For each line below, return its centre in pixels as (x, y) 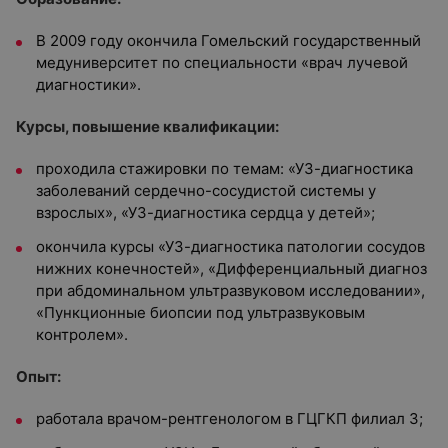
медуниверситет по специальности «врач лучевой (222, 62)
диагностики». (88, 84)
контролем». (82, 334)
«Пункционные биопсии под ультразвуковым (200, 312)
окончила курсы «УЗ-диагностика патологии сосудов (230, 246)
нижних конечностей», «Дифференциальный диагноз (231, 268)
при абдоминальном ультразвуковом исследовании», (230, 290)
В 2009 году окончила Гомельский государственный (228, 40)
